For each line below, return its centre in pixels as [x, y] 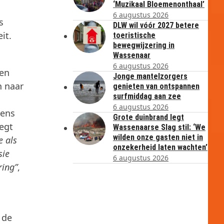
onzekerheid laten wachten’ [160, 147]
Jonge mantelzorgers [150, 76]
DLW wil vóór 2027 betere [156, 25]
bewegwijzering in [144, 45]
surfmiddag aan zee [147, 96]
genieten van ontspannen [156, 86]
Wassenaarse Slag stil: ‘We [159, 127]
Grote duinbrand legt [148, 117]
